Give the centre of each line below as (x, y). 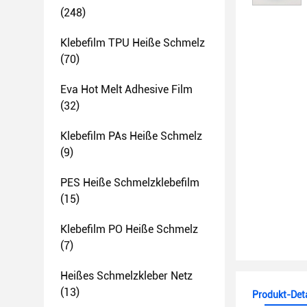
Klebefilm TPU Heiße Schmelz (133, 43)
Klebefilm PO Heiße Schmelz (129, 229)
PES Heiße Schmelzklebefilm (130, 183)
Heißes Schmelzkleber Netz (126, 276)
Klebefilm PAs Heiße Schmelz (131, 136)
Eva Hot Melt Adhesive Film (126, 89)
